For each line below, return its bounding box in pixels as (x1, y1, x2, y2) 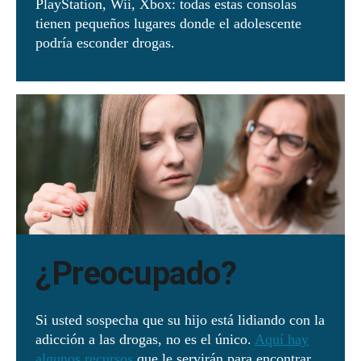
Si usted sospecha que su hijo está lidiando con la (35, 312, 325, 329)
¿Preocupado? (35, 255, 244, 293)
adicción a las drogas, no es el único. (35, 331, 255, 348)
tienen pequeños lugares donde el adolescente (35, 15, 301, 31)
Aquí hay (255, 331, 309, 348)
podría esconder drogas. (35, 34, 179, 51)
